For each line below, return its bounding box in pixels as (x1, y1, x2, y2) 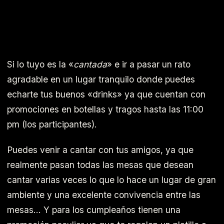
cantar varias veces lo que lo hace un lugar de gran (7, 174, 216, 185)
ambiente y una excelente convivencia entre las (7, 189, 200, 200)
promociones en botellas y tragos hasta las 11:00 (7, 104, 203, 115)
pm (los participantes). (7, 119, 97, 130)
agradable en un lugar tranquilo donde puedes (7, 74, 195, 85)
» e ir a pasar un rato (107, 59, 190, 70)
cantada (73, 59, 107, 70)
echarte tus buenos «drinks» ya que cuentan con (7, 89, 205, 100)
